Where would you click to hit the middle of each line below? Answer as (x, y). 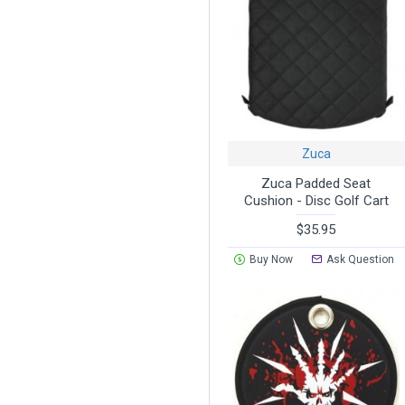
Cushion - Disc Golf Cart (316, 200)
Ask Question (361, 259)
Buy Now (271, 259)
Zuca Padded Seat (316, 183)
